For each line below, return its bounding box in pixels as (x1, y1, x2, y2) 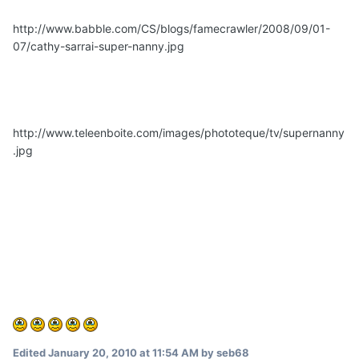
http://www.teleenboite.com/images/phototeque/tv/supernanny (13, 125, 345, 139)
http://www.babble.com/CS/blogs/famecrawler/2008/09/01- (13, 21, 330, 35)
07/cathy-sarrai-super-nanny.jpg (13, 38, 184, 53)
